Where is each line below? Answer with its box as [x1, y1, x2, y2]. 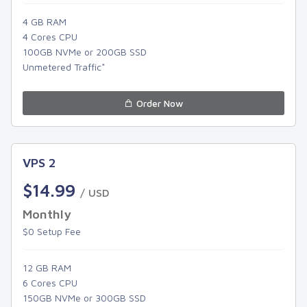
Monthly [23, 207, 71, 221]
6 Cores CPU [23, 277, 77, 288]
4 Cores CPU [23, 31, 77, 42]
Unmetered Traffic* [23, 61, 106, 73]
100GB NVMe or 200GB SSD [23, 46, 147, 58]
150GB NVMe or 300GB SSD [23, 292, 146, 304]
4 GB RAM [23, 16, 66, 27]
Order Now [134, 97, 183, 109]
